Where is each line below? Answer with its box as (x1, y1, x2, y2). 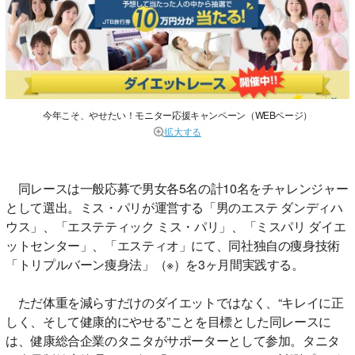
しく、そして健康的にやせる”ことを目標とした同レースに (6, 311, 331, 330)
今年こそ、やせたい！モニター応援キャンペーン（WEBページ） (43, 107, 312, 121)
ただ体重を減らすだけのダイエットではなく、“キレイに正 (6, 292, 344, 311)
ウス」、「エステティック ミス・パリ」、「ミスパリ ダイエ (6, 216, 346, 235)
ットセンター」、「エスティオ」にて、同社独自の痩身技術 (6, 235, 340, 254)
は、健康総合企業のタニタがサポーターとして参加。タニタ (6, 330, 340, 349)
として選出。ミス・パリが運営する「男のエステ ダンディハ (6, 197, 343, 216)
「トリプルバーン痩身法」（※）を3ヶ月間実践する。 (6, 254, 304, 273)
